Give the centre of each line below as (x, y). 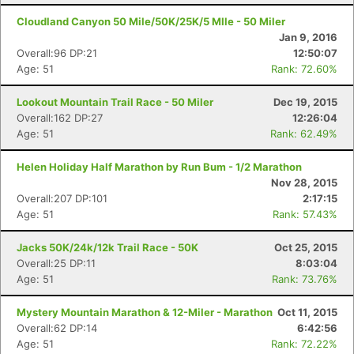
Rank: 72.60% (304, 69)
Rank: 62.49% (304, 134)
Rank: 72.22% (304, 344)
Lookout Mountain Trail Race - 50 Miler (115, 102)
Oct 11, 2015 (307, 312)
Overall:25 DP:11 (56, 263)
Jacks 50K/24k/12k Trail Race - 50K (107, 247)
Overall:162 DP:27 (60, 118)
